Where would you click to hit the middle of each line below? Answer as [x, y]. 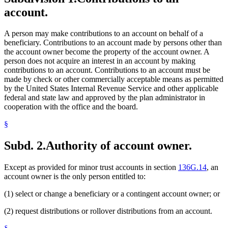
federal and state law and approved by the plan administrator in [105, 98]
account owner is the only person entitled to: [75, 177]
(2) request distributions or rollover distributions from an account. [108, 211]
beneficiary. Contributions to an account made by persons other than [113, 43]
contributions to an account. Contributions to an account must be [107, 70]
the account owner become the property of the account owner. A [107, 52]
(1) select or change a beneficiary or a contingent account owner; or [112, 194]
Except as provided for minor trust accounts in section [91, 167]
